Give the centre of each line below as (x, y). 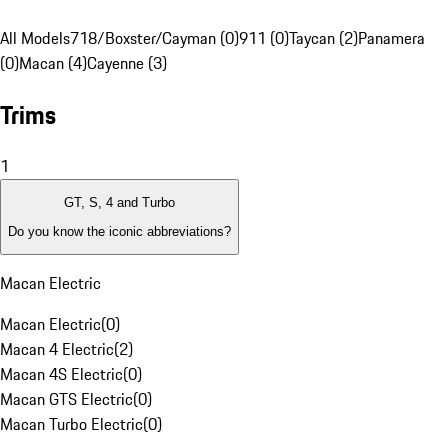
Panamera (391, 38)
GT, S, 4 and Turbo (119, 203)
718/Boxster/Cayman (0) (154, 38)
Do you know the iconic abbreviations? (119, 231)
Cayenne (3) (127, 63)
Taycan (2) (323, 38)
